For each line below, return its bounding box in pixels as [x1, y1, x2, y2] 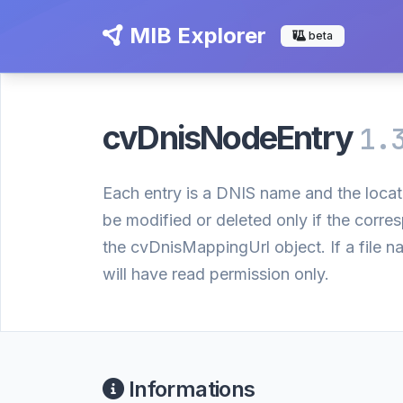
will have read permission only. [103, 264, 329, 283]
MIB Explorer [124, 22, 266, 49]
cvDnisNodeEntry [103, 118, 360, 157]
